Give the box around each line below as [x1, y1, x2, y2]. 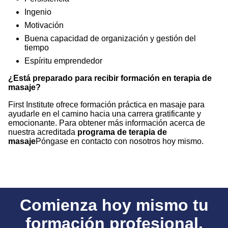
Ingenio [24, 8, 51, 17]
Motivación [24, 21, 64, 30]
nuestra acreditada [8, 128, 77, 137]
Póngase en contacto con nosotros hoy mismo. [36, 137, 204, 146]
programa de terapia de [77, 128, 167, 137]
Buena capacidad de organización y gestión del [24, 34, 196, 43]
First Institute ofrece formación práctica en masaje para [8, 100, 205, 109]
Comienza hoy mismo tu [19, 196, 209, 215]
